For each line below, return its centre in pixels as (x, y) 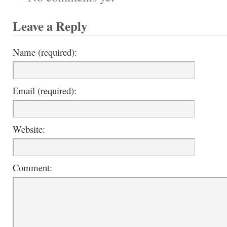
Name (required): (45, 52)
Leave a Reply (50, 26)
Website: (29, 129)
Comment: (32, 167)
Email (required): (45, 90)
